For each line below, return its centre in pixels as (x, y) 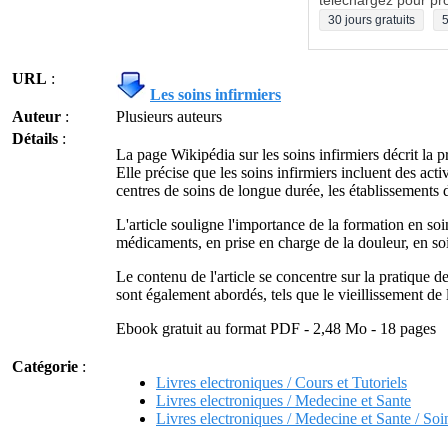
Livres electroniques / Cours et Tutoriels (281, 382)
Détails (35, 138)
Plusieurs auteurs (169, 116)
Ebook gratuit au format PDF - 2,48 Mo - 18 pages (276, 328)
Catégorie (45, 366)
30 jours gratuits (371, 20)
